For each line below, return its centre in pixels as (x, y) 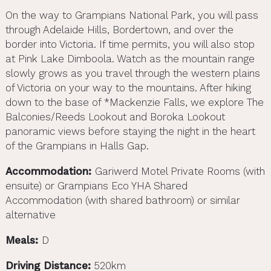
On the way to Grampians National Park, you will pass (132, 15)
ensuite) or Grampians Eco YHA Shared (96, 185)
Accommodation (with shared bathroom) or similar (122, 200)
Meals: (23, 240)
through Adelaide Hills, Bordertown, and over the (119, 29)
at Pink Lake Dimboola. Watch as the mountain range (130, 58)
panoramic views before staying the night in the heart (130, 131)
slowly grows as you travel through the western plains (132, 73)
